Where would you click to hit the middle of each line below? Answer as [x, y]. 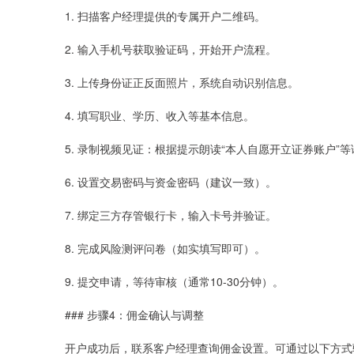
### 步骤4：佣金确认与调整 [134, 314]
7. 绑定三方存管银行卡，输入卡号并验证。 [171, 215]
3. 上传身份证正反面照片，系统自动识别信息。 [182, 82]
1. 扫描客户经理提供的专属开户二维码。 [165, 15]
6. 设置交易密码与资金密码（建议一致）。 [171, 181]
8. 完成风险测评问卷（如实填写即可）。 [165, 248]
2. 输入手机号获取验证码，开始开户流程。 [171, 49]
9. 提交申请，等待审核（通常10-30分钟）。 [174, 281]
